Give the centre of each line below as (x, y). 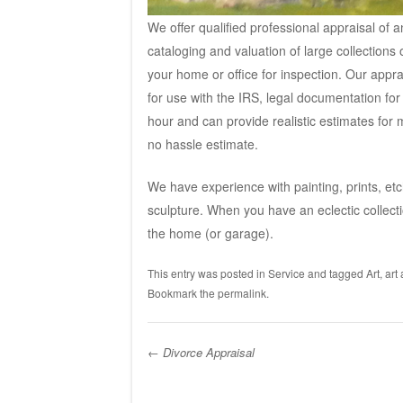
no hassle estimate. (202, 143)
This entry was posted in (207, 273)
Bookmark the (182, 292)
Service (286, 273)
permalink (242, 292)
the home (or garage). (210, 233)
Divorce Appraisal (206, 352)
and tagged (335, 273)
